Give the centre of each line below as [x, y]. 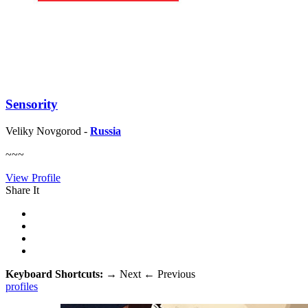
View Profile [33, 177]
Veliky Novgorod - [48, 131]
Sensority [32, 104]
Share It [22, 190]
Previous [175, 274]
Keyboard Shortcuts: [56, 274]
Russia [106, 131]
